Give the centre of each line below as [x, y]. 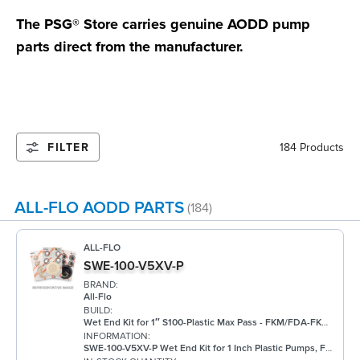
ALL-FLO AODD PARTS [99, 208]
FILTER [69, 147]
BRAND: [101, 284]
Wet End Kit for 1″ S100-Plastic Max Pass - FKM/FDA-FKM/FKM [202, 322]
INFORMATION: [117, 336]
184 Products [312, 147]
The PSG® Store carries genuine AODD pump [163, 24]
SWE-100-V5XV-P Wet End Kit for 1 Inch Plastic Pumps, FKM [205, 348]
